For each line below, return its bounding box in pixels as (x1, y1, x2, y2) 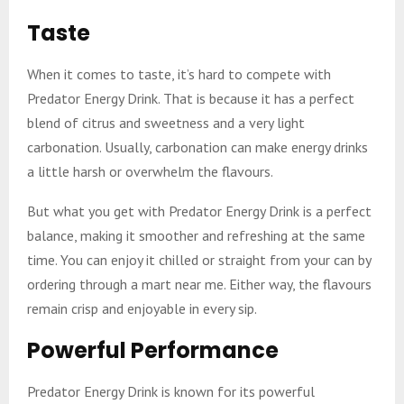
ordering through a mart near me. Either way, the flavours (27, 274, 372, 293)
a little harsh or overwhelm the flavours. (27, 161, 273, 180)
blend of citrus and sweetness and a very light (27, 113, 305, 132)
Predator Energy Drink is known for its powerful (27, 381, 315, 400)
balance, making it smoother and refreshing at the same (27, 225, 365, 244)
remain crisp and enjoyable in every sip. (27, 298, 257, 317)
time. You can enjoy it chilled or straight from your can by (27, 250, 371, 269)
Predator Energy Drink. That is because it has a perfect (27, 88, 354, 107)
